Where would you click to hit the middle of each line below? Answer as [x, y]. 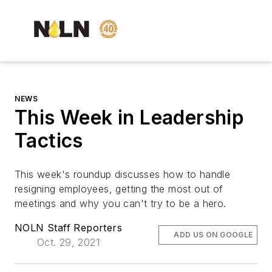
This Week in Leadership [130, 118]
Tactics [49, 141]
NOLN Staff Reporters [68, 228]
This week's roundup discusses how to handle [123, 175]
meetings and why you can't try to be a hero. [122, 204]
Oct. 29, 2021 [68, 243]
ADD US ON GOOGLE [213, 235]
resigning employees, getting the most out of [119, 189]
